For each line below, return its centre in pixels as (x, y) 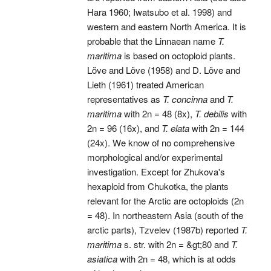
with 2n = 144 (217, 128)
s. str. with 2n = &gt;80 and (176, 244)
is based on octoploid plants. (178, 56)
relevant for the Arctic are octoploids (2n (165, 201)
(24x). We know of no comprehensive (161, 143)
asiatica (102, 259)
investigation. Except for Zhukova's (156, 172)
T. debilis (211, 114)
